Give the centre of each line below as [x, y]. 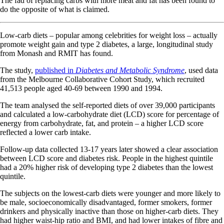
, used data [201, 70]
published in [55, 70]
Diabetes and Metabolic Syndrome [130, 70]
